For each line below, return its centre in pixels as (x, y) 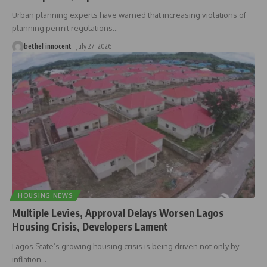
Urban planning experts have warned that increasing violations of (129, 15)
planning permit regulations (62, 28)
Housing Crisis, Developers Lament (90, 227)
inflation (27, 260)
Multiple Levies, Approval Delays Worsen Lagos (118, 213)
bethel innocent (48, 46)
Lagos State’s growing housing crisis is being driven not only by (125, 246)
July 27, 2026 (94, 46)
